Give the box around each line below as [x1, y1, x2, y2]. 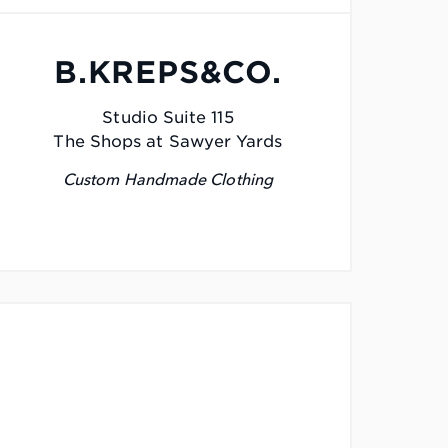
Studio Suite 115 [102, 108, 234, 128]
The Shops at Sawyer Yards [53, 132, 283, 152]
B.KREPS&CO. [54, 54, 282, 91]
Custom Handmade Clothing [63, 170, 273, 190]
